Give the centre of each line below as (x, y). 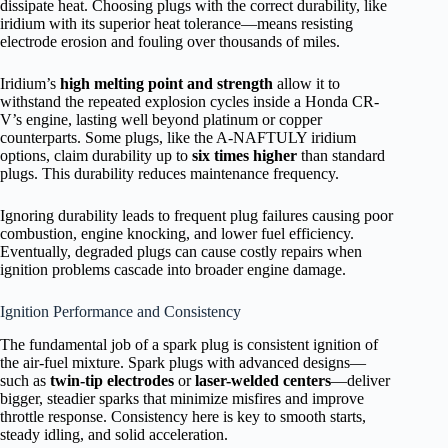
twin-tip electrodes (112, 380)
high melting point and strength (166, 83)
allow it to (306, 83)
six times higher (244, 155)
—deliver (360, 380)
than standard (341, 155)
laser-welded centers (263, 380)
